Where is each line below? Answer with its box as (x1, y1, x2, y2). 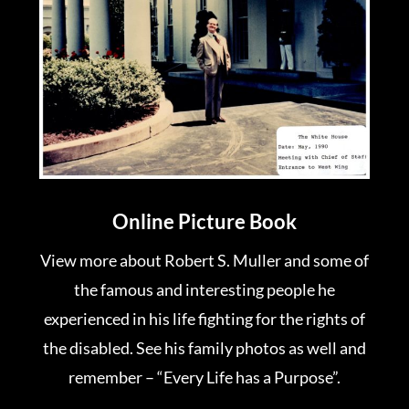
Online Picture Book (111, 209, 297, 235)
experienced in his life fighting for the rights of (43, 309, 365, 330)
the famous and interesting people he (73, 279, 335, 300)
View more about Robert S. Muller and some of (39, 250, 369, 271)
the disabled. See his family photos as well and (42, 338, 366, 359)
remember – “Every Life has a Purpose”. (68, 367, 341, 388)
